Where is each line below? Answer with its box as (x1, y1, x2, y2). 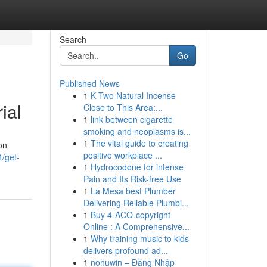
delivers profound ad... (83, 244, 168, 256)
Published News (59, 77, 120, 89)
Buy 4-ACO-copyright (90, 209, 170, 221)
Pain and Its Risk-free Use (83, 173, 181, 185)
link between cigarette (90, 113, 173, 125)
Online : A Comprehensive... (83, 221, 190, 232)
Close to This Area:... (83, 101, 163, 113)
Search (59, 33, 86, 45)
